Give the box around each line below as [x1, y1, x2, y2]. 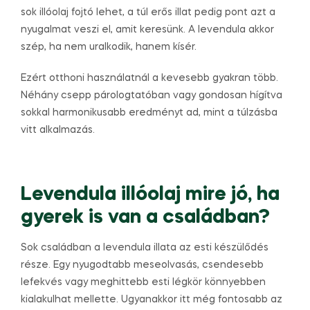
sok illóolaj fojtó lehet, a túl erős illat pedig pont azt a [21, 8, 275, 18]
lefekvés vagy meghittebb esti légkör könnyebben [21, 277, 266, 288]
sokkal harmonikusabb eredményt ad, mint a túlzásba [21, 107, 277, 118]
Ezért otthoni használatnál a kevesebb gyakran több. [21, 73, 278, 83]
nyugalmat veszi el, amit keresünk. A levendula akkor [21, 25, 274, 35]
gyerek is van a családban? [21, 208, 270, 228]
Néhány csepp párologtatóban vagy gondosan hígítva [21, 90, 282, 100]
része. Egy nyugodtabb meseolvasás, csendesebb [21, 260, 264, 271]
